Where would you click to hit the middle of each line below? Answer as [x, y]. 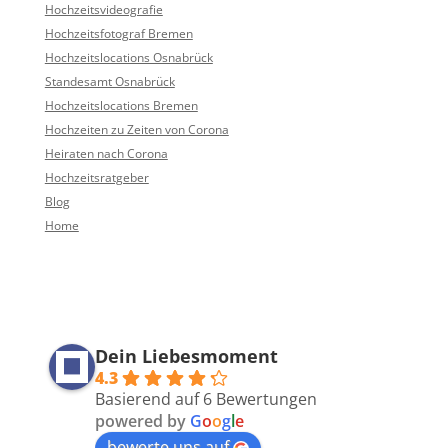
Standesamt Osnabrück [109, 82]
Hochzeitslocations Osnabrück [128, 58]
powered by [142, 421]
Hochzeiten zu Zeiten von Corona [136, 130]
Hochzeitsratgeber [96, 178]
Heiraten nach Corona [106, 154]
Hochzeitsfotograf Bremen [118, 34]
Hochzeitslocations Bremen [121, 106]
